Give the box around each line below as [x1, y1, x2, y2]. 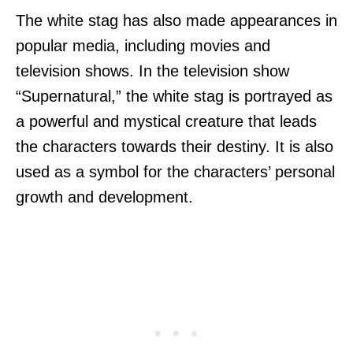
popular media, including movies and [16, 36, 270, 54]
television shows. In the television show [16, 61, 289, 80]
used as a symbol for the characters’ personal [16, 162, 335, 180]
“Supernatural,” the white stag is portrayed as [16, 87, 333, 105]
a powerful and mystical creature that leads [16, 112, 317, 130]
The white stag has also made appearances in [16, 11, 337, 29]
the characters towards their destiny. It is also [16, 137, 333, 155]
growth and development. [16, 188, 193, 206]
